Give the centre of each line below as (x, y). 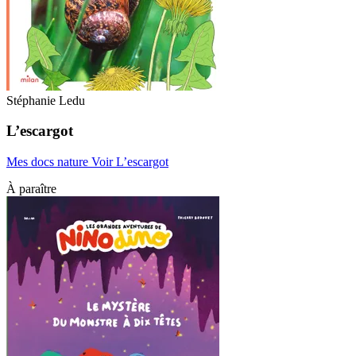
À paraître (31, 189)
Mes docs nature (49, 162)
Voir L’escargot (130, 162)
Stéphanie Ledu (46, 100)
